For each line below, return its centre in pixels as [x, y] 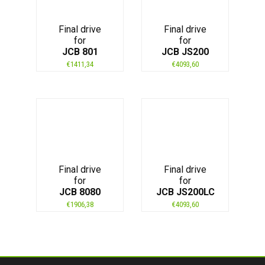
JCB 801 [80, 51]
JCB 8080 [80, 192]
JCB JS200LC [185, 192]
